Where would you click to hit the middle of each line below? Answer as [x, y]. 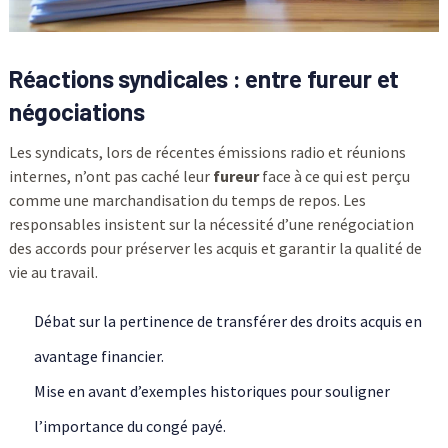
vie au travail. [53, 272]
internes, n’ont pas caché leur [110, 176]
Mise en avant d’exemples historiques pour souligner [211, 391]
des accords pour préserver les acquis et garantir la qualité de [215, 248]
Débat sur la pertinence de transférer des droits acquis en [227, 321]
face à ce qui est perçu [334, 176]
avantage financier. [98, 356]
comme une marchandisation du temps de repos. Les [187, 200]
